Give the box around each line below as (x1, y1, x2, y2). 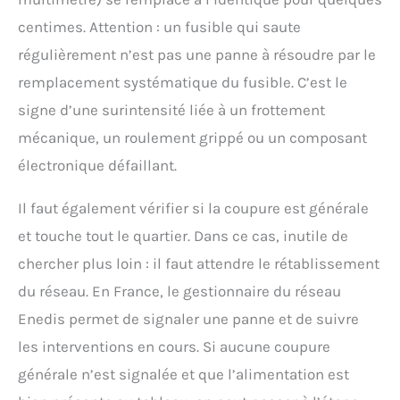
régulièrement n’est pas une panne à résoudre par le (18, 46, 376, 64)
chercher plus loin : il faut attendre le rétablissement (18, 254, 379, 273)
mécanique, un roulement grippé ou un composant (18, 129, 367, 147)
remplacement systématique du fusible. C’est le (18, 73, 347, 92)
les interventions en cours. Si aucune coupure (18, 337, 330, 356)
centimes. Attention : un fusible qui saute (18, 18, 301, 37)
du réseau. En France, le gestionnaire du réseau (18, 282, 341, 301)
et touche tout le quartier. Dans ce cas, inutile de (18, 227, 348, 246)
